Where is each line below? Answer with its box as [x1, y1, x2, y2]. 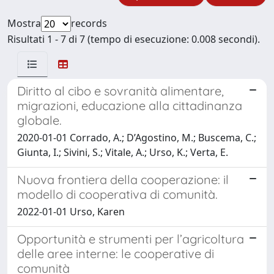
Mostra [7, 16, 41, 30]
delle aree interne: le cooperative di [17, 245, 214, 261]
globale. [17, 112, 62, 128]
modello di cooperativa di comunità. [17, 186, 218, 202]
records [71, 16, 107, 30]
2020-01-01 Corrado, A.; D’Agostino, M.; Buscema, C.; [17, 130, 256, 144]
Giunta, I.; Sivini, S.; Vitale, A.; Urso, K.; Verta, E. [17, 145, 228, 159]
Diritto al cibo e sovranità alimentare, [17, 83, 224, 98]
